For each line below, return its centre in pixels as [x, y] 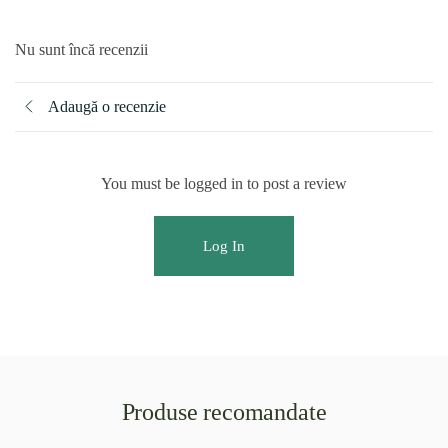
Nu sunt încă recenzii [81, 49]
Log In [224, 246]
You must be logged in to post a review [224, 183]
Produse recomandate [224, 412]
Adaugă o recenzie [107, 106]
